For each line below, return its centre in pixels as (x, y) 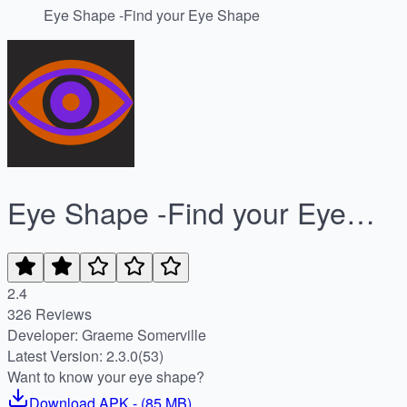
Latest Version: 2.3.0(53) (85, 355)
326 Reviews (50, 313)
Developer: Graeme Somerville (144, 334)
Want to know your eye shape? (106, 376)
